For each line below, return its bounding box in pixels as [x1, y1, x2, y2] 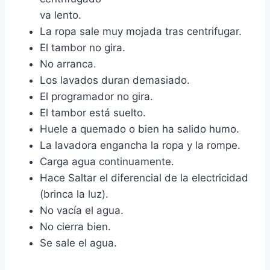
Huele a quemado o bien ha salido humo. [40, 123, 239, 136]
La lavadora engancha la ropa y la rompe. [40, 139, 240, 152]
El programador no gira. [40, 90, 153, 103]
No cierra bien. [40, 221, 111, 233]
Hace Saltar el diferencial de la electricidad [40, 172, 248, 184]
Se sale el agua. [40, 237, 117, 250]
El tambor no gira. [40, 42, 125, 54]
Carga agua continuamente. [40, 155, 174, 168]
